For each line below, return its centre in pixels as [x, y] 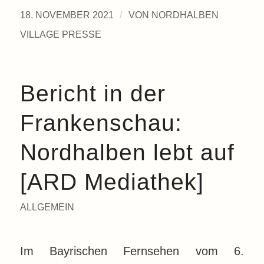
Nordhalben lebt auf [127, 153]
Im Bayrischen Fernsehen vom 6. [132, 251]
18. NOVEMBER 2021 [67, 15]
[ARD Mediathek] [112, 182]
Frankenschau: [101, 123]
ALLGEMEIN [47, 207]
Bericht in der [93, 94]
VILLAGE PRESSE [60, 35]
